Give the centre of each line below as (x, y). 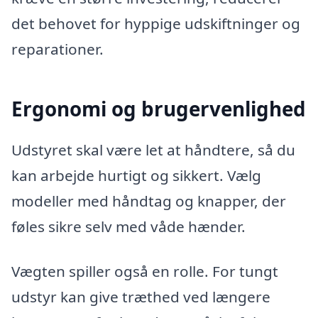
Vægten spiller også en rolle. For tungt (145, 272)
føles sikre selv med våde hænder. (128, 226)
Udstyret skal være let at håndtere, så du (153, 149)
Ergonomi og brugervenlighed (159, 109)
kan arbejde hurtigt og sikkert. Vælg (136, 175)
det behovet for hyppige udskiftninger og (156, 23)
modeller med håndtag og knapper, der (149, 201)
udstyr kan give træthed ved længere (141, 297)
